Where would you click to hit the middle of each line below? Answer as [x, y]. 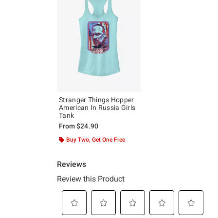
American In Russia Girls [97, 107]
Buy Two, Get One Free [96, 139]
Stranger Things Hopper [97, 100]
